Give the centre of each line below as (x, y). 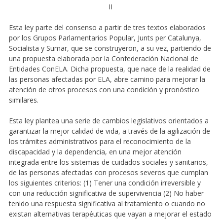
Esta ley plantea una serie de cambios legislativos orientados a (109, 120)
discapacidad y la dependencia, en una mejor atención (95, 151)
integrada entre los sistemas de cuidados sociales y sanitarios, (108, 162)
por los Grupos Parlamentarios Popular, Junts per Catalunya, (105, 37)
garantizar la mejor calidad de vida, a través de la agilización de (109, 131)
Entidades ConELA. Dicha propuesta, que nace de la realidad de (110, 69)
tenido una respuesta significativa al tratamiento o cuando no (107, 203)
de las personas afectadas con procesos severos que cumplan (108, 172)
